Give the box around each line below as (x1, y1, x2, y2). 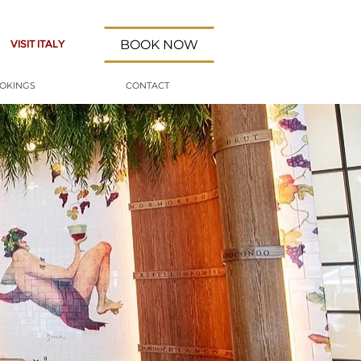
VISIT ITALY (10, 38, 64, 50)
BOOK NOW (120, 37, 198, 52)
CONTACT (126, 80, 169, 91)
